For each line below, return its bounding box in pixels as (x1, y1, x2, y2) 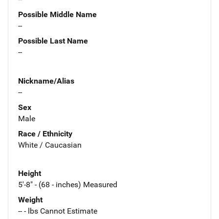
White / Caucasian (18, 140, 82, 150)
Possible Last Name (18, 36, 88, 45)
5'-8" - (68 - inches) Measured (18, 180, 117, 190)
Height (18, 169, 41, 178)
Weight (18, 195, 43, 205)
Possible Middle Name (18, 9, 97, 19)
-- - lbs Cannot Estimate (18, 206, 97, 216)
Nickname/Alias (18, 76, 74, 86)
